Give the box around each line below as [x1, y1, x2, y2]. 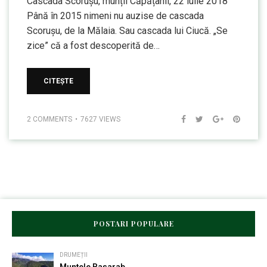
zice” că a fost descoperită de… [27, 40, 160, 51]
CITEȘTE [44, 77, 73, 85]
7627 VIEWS [80, 115, 120, 123]
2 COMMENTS [27, 115, 72, 123]
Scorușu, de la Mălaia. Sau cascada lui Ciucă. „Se [27, 25, 228, 36]
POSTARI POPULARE [93, 219, 174, 228]
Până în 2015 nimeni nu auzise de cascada [27, 10, 204, 21]
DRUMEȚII [60, 252, 88, 258]
